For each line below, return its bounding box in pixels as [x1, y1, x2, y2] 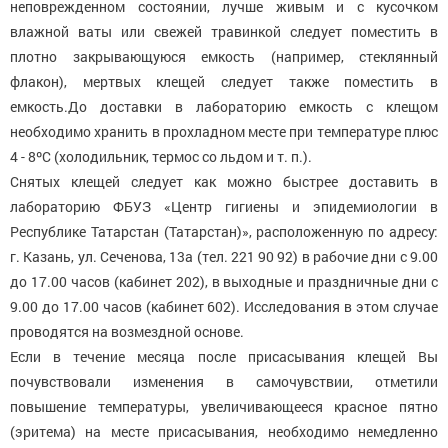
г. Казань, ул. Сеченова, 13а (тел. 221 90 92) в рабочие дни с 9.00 [10, 247, 438, 266]
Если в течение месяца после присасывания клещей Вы [10, 347, 438, 366]
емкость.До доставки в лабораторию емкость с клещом [10, 97, 438, 116]
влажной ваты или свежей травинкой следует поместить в [10, 22, 438, 41]
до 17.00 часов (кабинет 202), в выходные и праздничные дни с [10, 272, 438, 291]
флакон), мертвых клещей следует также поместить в [10, 72, 438, 91]
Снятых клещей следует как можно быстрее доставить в [10, 172, 438, 191]
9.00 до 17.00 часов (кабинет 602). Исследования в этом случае [10, 297, 438, 316]
